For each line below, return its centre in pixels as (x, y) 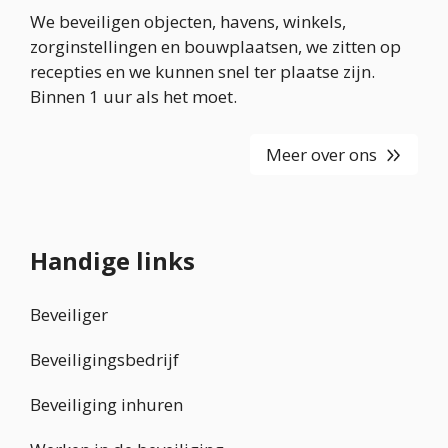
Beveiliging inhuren (106, 405)
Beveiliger (69, 315)
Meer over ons (321, 155)
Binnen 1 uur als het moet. (133, 96)
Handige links (112, 261)
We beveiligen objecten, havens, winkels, (188, 21)
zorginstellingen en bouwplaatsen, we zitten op (215, 46)
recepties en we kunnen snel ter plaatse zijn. (202, 71)
